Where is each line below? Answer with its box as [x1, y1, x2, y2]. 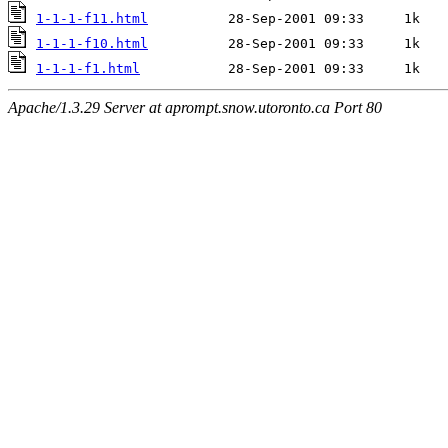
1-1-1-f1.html [36, 61, 140, 77]
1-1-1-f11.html [36, 11, 148, 27]
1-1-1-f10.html [36, 36, 148, 52]
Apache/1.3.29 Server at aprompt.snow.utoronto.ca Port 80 [8, 99, 382, 117]
